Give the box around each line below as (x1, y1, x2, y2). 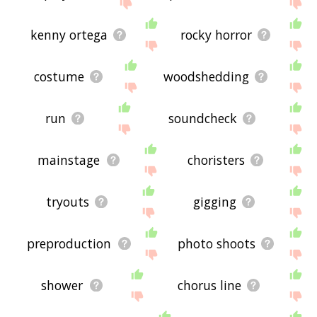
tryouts (46, 192, 90, 210)
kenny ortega (30, 25, 108, 43)
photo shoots (177, 235, 255, 252)
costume (33, 67, 84, 85)
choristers (187, 151, 245, 168)
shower (41, 277, 83, 294)
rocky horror (180, 25, 253, 43)
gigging (193, 192, 237, 210)
